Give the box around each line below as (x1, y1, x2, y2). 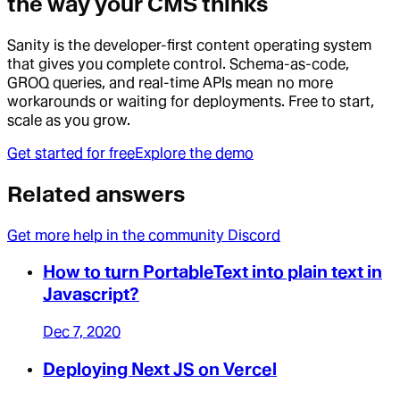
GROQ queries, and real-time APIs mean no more (7, 73, 333, 91)
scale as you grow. (7, 111, 130, 129)
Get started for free (7, 144, 135, 162)
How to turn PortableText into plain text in (43, 262, 382, 283)
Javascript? (43, 284, 139, 305)
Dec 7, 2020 (43, 322, 121, 340)
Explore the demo (135, 144, 254, 162)
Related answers (7, 180, 185, 207)
